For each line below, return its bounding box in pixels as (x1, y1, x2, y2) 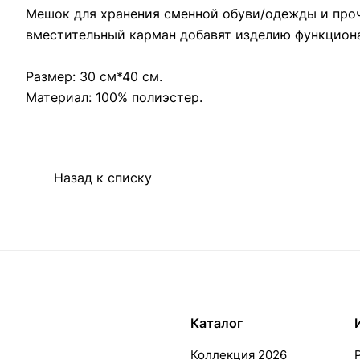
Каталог (190, 315, 243, 332)
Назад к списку (54, 170, 152, 186)
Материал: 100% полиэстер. (26, 88, 202, 105)
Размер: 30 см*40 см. (26, 67, 162, 84)
